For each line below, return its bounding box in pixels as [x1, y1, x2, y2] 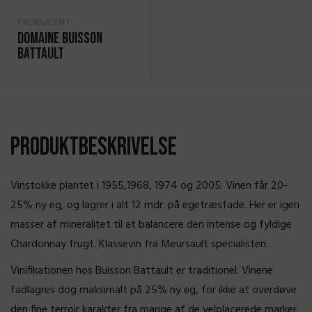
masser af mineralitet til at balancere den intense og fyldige [10, 216, 292, 234]
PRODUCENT [17, 15, 70, 31]
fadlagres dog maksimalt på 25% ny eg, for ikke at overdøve [10, 281, 297, 299]
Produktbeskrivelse [10, 132, 177, 162]
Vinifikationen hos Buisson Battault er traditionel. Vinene [10, 262, 273, 280]
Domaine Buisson [17, 29, 102, 48]
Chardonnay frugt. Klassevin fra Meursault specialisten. [10, 235, 268, 253]
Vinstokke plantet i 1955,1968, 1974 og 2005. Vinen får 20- [10, 177, 288, 195]
